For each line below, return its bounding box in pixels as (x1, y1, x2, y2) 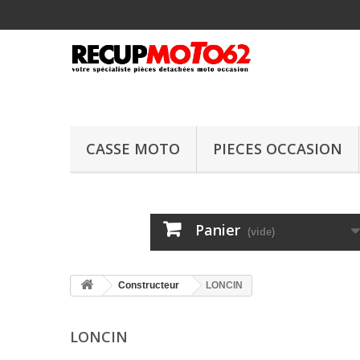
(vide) (247, 226, 275, 238)
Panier (194, 220, 240, 239)
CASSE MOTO (86, 139, 180, 158)
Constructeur (118, 280, 179, 291)
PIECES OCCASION (213, 139, 342, 158)
